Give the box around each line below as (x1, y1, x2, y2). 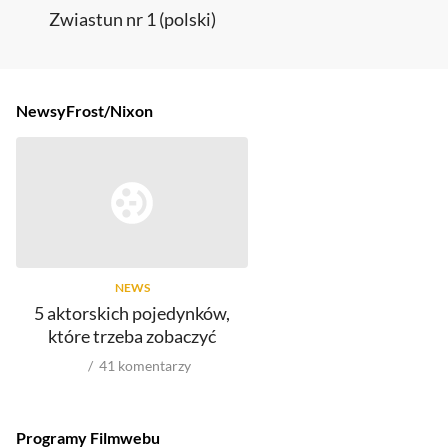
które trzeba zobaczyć (48, 324, 216, 347)
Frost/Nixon (66, 101, 153, 121)
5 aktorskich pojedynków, (34, 301, 230, 324)
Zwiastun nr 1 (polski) (48, 8, 216, 31)
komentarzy (118, 356, 191, 374)
